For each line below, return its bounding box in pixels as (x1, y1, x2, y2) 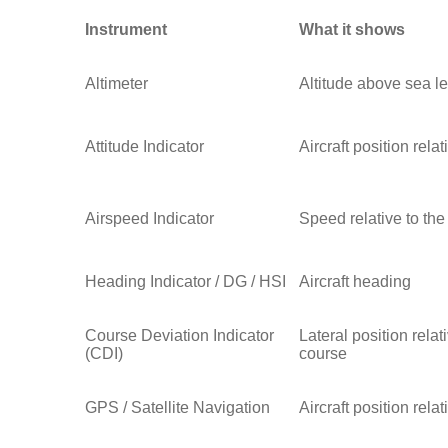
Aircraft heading (299, 273, 411, 291)
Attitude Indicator (85, 138, 204, 156)
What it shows (299, 21, 405, 39)
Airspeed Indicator (85, 210, 214, 228)
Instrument (85, 21, 167, 39)
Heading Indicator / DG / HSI (85, 273, 286, 291)
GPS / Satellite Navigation (85, 399, 270, 417)
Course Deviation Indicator (85, 327, 274, 345)
